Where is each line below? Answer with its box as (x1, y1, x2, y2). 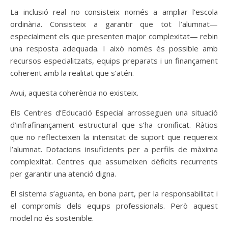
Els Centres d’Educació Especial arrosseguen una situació (10, 107, 218, 118)
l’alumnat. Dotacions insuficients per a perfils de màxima (10, 144, 218, 154)
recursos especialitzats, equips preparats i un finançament (10, 55, 218, 66)
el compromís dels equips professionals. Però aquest (10, 201, 218, 211)
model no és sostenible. (10, 213, 94, 223)
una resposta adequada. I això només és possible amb (10, 43, 218, 53)
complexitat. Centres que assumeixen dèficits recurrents (10, 156, 218, 166)
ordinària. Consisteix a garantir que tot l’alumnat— (10, 19, 218, 29)
